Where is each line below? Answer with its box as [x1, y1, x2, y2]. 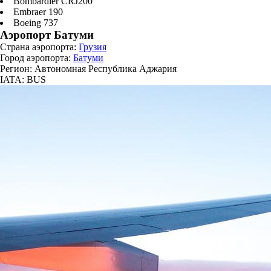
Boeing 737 [13, 17, 58, 28]
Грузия [79, 41, 106, 52]
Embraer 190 [13, 6, 63, 17]
